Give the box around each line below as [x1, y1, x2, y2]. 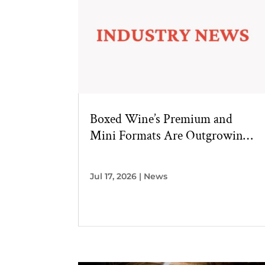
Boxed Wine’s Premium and [90, 111, 232, 128]
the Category [90, 144, 155, 161]
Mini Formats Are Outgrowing [90, 127, 249, 145]
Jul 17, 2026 [90, 171, 137, 182]
